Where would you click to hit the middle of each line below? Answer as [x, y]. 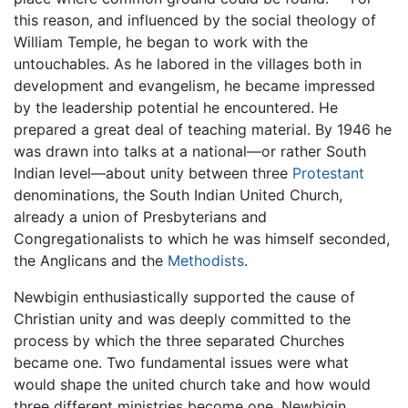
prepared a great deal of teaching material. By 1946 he [203, 129]
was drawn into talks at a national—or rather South [190, 151]
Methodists [206, 260]
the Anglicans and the [91, 260]
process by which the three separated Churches [179, 340]
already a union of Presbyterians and [140, 216]
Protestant [328, 173]
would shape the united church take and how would [192, 384]
